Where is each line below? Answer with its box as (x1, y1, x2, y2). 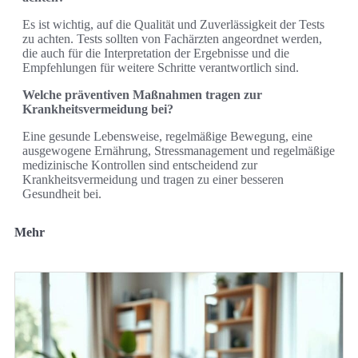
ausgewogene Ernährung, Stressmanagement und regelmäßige (22, 143, 335, 157)
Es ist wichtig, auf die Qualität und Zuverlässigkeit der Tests (22, 17, 324, 31)
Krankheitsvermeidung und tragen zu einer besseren (22, 172, 284, 186)
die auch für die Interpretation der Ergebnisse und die (22, 46, 289, 60)
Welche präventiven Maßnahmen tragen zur (22, 87, 262, 101)
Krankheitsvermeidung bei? (22, 101, 173, 116)
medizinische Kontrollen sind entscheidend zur (22, 157, 257, 172)
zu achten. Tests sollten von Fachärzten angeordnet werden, (22, 31, 322, 46)
